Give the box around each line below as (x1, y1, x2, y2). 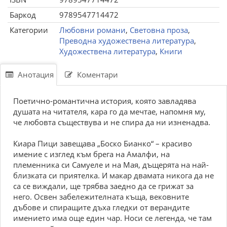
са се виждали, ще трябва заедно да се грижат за (13, 181, 194, 191)
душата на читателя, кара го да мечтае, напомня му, (13, 106, 206, 117)
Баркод (10, 10, 36, 20)
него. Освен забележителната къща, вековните (13, 192, 189, 202)
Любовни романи (59, 25, 126, 35)
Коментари (75, 69, 118, 80)
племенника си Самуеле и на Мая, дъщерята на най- (13, 160, 209, 170)
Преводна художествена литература (59, 35, 194, 46)
